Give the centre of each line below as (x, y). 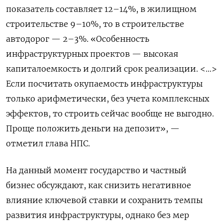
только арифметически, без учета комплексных (108, 99)
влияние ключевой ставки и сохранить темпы (104, 200)
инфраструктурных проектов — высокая (92, 54)
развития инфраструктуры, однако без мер (98, 215)
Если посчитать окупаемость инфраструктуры (104, 84)
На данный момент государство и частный (96, 170)
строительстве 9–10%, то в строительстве (95, 24)
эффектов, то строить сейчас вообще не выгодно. (110, 114)
